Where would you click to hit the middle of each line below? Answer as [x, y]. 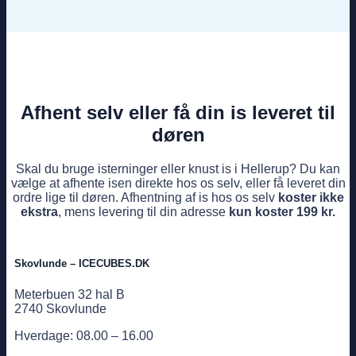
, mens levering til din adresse [143, 212]
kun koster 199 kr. [282, 212]
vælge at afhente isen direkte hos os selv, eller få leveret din [178, 184]
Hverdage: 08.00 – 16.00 [84, 335]
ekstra [39, 212]
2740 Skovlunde [60, 308]
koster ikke [311, 198]
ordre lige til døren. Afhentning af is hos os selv [145, 198]
